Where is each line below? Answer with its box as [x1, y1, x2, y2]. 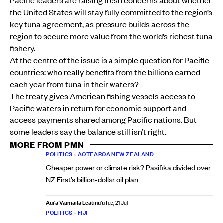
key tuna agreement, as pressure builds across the [10, 18, 189, 29]
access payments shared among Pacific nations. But [10, 113, 197, 125]
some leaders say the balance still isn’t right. [10, 125, 166, 137]
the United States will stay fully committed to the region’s [10, 6, 212, 17]
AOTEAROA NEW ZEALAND [77, 149, 154, 158]
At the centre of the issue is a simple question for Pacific [10, 54, 209, 65]
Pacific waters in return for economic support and [10, 102, 186, 113]
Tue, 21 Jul [105, 198, 128, 207]
